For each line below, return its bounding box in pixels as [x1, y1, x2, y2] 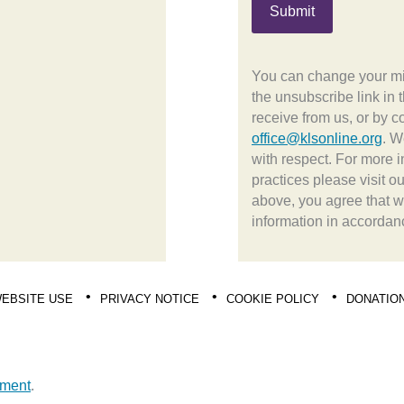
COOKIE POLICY [226, 291, 319, 306]
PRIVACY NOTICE [100, 291, 199, 306]
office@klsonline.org [252, 131, 382, 146]
